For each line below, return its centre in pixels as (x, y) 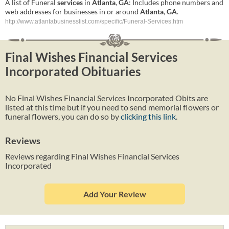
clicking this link (148, 116)
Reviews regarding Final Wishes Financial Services (92, 156)
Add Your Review (114, 194)
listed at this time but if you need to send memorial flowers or (112, 107)
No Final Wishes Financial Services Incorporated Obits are (107, 98)
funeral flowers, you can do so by (63, 116)
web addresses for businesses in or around (73, 12)
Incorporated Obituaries (73, 71)
